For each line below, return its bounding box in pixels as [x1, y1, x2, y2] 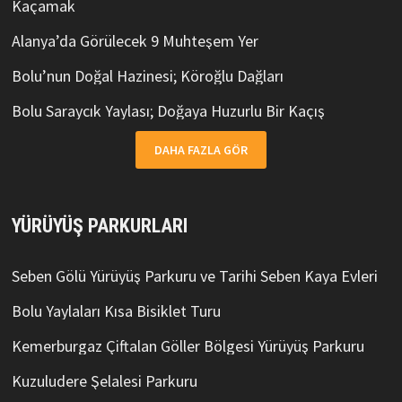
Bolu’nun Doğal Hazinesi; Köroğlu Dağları [11, 66, 284, 87]
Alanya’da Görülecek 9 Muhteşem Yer [11, 31, 258, 52]
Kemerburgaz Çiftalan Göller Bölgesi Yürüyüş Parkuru [11, 336, 364, 357]
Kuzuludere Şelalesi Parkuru [11, 371, 197, 392]
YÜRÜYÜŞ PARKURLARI [11, 214, 188, 238]
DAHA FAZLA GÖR [153, 142, 248, 159]
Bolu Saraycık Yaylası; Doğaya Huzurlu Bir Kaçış [11, 100, 325, 122]
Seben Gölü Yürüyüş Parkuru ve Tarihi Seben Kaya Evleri [11, 266, 378, 287]
